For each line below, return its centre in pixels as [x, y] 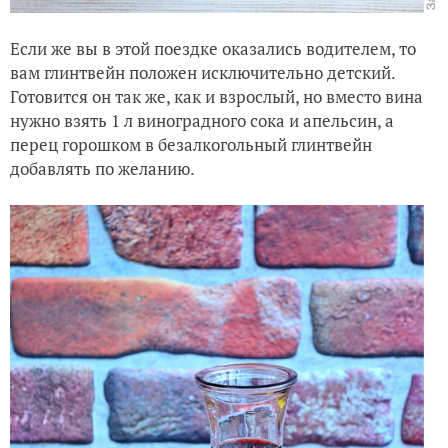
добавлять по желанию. [102, 168]
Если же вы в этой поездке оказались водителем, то [213, 48]
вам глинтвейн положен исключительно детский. [202, 72]
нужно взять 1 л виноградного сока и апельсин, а [202, 120]
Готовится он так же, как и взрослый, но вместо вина [216, 96]
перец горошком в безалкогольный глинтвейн [191, 144]
